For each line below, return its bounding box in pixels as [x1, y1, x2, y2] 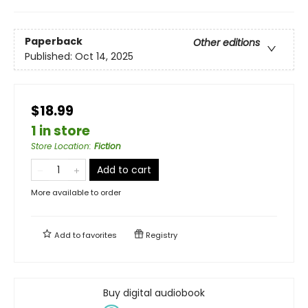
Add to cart [97, 162, 151, 177]
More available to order [31, 186, 121, 198]
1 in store [31, 121, 90, 140]
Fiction [94, 140, 121, 152]
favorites [82, 229, 117, 241]
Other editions [193, 35, 260, 49]
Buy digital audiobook [103, 285, 205, 300]
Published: [25, 49, 75, 63]
